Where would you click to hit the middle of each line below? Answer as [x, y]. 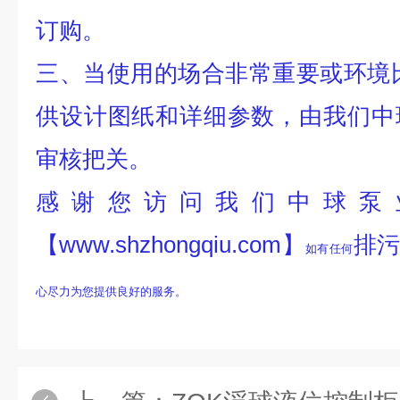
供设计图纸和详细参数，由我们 [204, 116]
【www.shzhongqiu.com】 [171, 245]
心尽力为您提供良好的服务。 [111, 292]
